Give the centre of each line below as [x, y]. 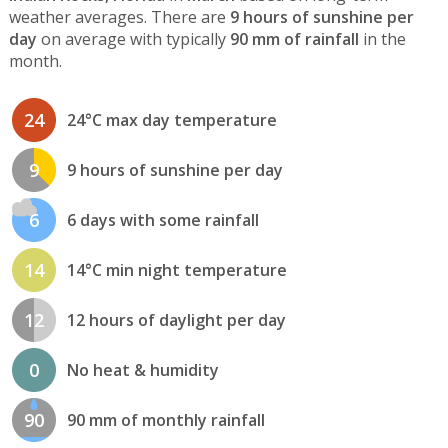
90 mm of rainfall [294, 39]
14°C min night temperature [176, 269]
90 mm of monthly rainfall [165, 419]
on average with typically [133, 39]
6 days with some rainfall [162, 219]
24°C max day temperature [171, 119]
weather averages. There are [119, 17]
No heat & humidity [142, 369]
